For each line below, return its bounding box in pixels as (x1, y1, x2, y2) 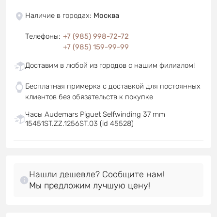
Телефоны (25, 31, 59, 41)
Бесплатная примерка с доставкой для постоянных (25, 81, 201, 91)
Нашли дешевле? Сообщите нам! (29, 169, 164, 180)
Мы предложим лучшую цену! (29, 180, 150, 191)
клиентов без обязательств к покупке (25, 92, 153, 101)
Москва (93, 11, 119, 20)
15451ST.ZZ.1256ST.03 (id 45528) (25, 119, 134, 128)
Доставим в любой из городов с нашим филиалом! (25, 61, 195, 70)
